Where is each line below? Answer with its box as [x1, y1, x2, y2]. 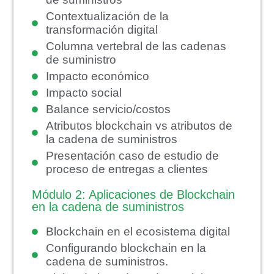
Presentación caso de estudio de [45, 149, 219, 162]
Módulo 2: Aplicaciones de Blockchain [32, 187, 235, 201]
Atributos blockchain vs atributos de [45, 119, 232, 132]
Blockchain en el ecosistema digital [45, 224, 230, 238]
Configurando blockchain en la [45, 241, 206, 254]
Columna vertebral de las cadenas [45, 39, 226, 53]
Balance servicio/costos [45, 102, 171, 116]
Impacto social [45, 86, 122, 99]
